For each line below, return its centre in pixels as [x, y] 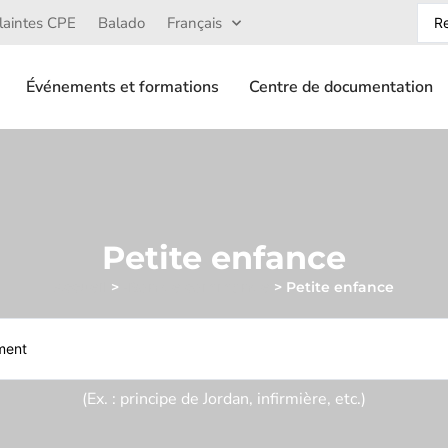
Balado [121, 22]
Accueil [80, 287]
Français [194, 22]
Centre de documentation [341, 87]
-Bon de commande [196, 287]
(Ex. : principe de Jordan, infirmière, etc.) [224, 399]
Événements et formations [123, 87]
